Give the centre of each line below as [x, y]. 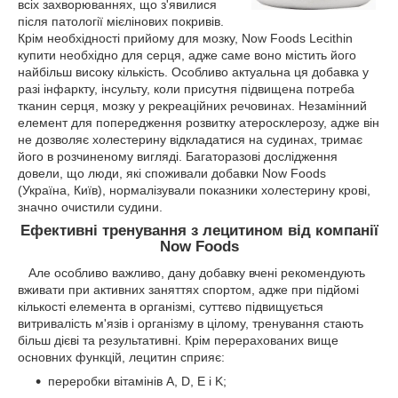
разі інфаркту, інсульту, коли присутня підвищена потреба [186, 88]
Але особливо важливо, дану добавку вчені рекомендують [197, 273]
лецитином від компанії [290, 230]
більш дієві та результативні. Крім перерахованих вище [178, 341]
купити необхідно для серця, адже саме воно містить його [187, 55]
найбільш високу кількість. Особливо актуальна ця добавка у [193, 72]
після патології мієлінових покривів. [121, 21]
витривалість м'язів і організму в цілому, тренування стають [191, 324]
